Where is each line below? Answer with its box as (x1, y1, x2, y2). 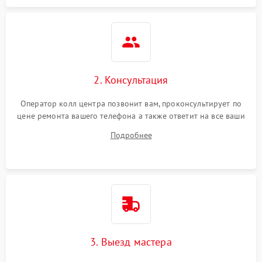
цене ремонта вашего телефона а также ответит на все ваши (17, 111, 245, 121)
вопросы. (114, 123, 148, 133)
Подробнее (110, 130, 152, 140)
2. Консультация (94, 73, 168, 87)
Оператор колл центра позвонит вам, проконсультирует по (20, 98, 242, 109)
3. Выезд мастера (90, 235, 172, 249)
